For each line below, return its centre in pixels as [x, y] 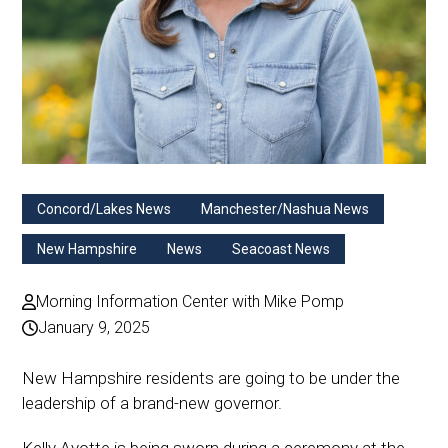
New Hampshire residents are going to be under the [211, 378]
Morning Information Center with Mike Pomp [190, 302]
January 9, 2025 [94, 328]
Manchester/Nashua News [285, 209]
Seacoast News [281, 249]
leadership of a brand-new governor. [152, 403]
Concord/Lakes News [104, 209]
